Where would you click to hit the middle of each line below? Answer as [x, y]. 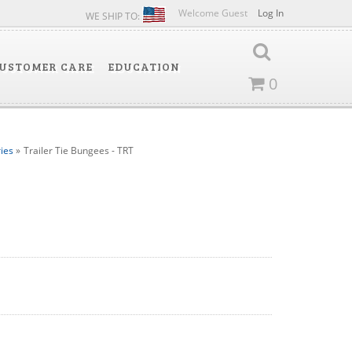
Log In [271, 13]
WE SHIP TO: [114, 16]
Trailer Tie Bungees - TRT [78, 150]
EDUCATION [144, 66]
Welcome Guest [214, 13]
